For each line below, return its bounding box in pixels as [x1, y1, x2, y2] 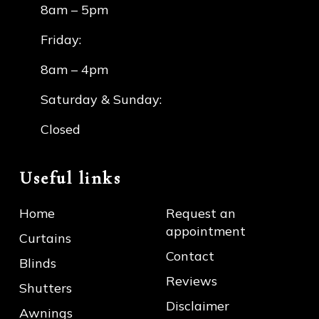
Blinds [19, 254, 56, 271]
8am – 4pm [41, 61, 108, 78]
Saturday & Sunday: [41, 90, 162, 108]
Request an [166, 204, 236, 221]
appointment [166, 222, 246, 239]
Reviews [166, 272, 217, 289]
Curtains [19, 229, 71, 246]
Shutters [19, 279, 72, 296]
